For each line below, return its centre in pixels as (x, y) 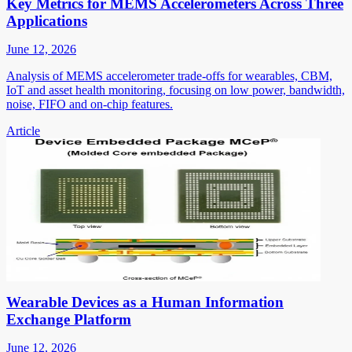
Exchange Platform (69, 319)
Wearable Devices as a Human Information (145, 302)
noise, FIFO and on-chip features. (90, 104)
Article (23, 130)
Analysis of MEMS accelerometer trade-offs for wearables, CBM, (169, 75)
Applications (47, 20)
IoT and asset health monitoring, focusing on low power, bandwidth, (176, 90)
